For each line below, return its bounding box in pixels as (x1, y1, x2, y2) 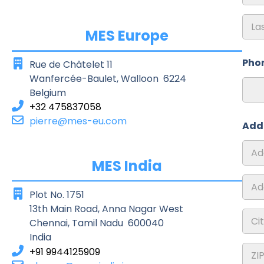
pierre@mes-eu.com (29, 114, 127, 128)
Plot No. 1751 (29, 188, 84, 202)
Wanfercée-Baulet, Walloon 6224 (29, 72, 186, 85)
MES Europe (85, 26, 169, 45)
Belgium (29, 86, 66, 100)
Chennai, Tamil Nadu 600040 (29, 216, 164, 230)
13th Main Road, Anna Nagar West (29, 202, 183, 216)
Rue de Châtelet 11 (29, 58, 113, 71)
